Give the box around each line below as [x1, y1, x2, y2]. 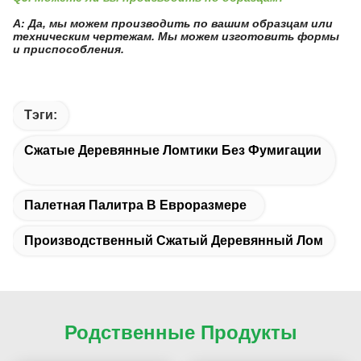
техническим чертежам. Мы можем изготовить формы [13, 30, 339, 43]
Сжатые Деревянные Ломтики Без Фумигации [24, 143, 322, 157]
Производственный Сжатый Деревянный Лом [24, 234, 323, 247]
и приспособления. [13, 43, 124, 56]
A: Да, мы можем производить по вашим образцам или [13, 17, 333, 30]
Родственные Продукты [64, 322, 297, 343]
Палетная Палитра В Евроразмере [24, 198, 247, 212]
